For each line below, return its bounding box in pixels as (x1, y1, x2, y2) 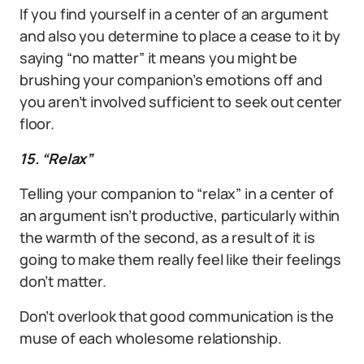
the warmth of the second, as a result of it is (19, 227, 315, 247)
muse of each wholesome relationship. (19, 327, 282, 348)
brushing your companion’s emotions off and (19, 69, 323, 89)
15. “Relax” (19, 148, 93, 168)
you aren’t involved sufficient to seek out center (19, 91, 343, 111)
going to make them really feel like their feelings (19, 249, 342, 269)
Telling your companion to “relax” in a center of (19, 183, 334, 203)
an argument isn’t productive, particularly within (19, 205, 340, 225)
